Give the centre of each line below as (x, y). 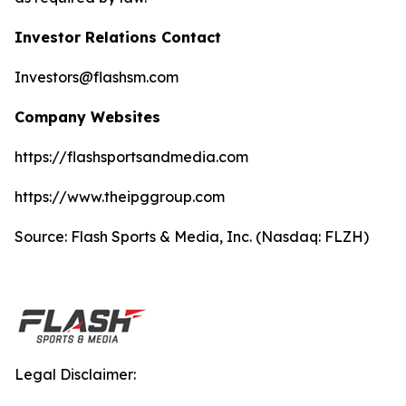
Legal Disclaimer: (75, 374)
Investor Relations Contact (118, 37)
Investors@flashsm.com (97, 77)
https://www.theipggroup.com (120, 197)
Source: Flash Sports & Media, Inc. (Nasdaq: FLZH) (192, 237)
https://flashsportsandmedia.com (131, 157)
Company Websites (87, 117)
